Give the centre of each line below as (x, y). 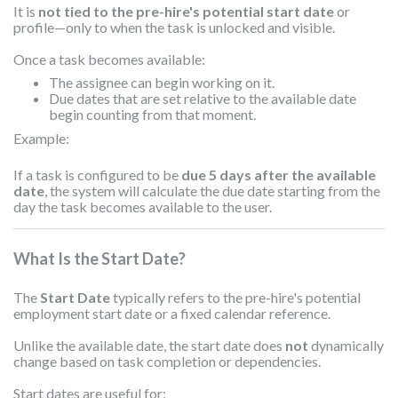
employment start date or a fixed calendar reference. (172, 313)
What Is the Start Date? (99, 258)
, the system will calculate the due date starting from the (212, 190)
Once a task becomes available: (109, 59)
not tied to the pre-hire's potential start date (186, 11)
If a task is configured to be (97, 174)
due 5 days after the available (279, 174)
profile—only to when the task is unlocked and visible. (174, 27)
